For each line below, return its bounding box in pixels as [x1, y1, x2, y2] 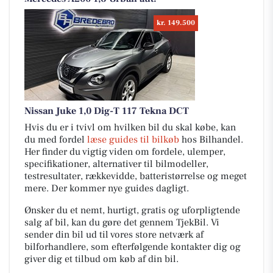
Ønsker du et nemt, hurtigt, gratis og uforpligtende [24, 204, 240, 216]
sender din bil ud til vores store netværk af [24, 229, 204, 241]
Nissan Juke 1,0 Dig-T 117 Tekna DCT [24, 105, 189, 117]
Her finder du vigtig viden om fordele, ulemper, [24, 146, 225, 158]
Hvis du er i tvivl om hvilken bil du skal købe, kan [24, 121, 236, 133]
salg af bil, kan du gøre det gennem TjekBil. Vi [24, 216, 219, 229]
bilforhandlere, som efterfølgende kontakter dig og [24, 241, 241, 253]
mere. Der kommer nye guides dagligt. [24, 182, 189, 194]
